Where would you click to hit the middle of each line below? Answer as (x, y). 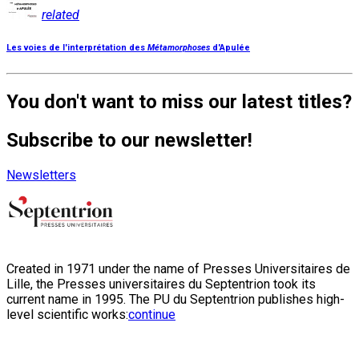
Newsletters (41, 175)
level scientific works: (67, 315)
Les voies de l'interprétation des (77, 48)
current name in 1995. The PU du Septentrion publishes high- (175, 300)
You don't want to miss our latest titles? (179, 102)
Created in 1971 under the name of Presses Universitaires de (178, 269)
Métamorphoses (179, 48)
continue (152, 315)
